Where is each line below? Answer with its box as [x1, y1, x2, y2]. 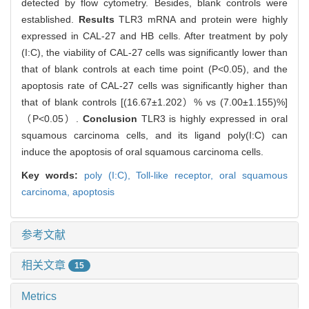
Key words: [21, 169, 84, 181]
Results [78, 13, 119, 25]
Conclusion [82, 112, 141, 124]
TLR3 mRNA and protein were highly [119, 13, 288, 25]
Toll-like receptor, [136, 169, 220, 181]
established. [21, 13, 79, 25]
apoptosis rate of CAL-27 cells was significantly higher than [21, 79, 288, 91]
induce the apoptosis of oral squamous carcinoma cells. [21, 146, 263, 157]
